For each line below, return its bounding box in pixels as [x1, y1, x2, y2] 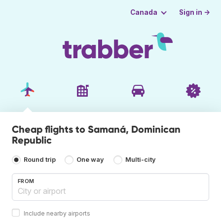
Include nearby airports [24, 209, 90, 217]
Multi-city [125, 156, 156, 164]
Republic [12, 134, 52, 146]
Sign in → [179, 8, 211, 16]
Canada [130, 8, 157, 16]
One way [76, 156, 105, 164]
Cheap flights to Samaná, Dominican [12, 123, 181, 135]
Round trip [24, 156, 56, 164]
